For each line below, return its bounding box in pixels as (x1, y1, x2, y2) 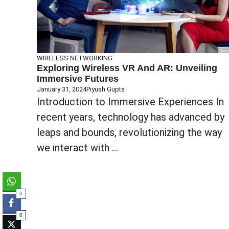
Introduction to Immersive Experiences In (37, 95, 224, 108)
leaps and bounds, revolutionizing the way (37, 126, 222, 139)
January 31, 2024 (37, 85, 86, 93)
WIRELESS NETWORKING (37, 54, 112, 62)
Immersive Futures (37, 73, 119, 84)
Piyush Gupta (86, 85, 125, 93)
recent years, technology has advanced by (37, 110, 224, 123)
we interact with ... (37, 141, 118, 154)
